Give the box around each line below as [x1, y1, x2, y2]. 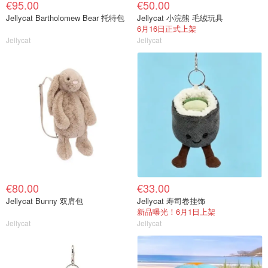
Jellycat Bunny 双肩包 [6, 195, 83, 206]
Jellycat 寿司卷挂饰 [137, 195, 205, 206]
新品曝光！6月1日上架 [137, 206, 215, 217]
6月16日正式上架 [137, 23, 196, 34]
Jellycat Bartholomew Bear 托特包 [35, 12, 124, 23]
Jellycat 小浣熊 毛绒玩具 [137, 12, 223, 23]
